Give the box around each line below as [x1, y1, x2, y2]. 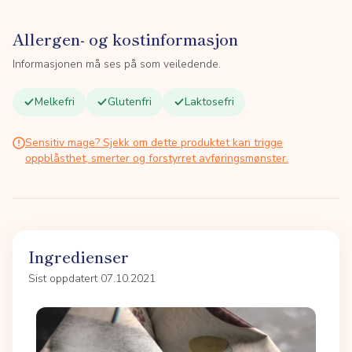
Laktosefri [185, 94, 234, 109]
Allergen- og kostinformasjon [13, 27, 238, 50]
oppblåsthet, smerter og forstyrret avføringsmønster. [25, 151, 288, 166]
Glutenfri [108, 94, 152, 109]
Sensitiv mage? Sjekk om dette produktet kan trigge [25, 135, 283, 150]
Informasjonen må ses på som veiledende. [13, 57, 221, 71]
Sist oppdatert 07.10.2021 [28, 271, 156, 286]
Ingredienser [28, 245, 129, 268]
